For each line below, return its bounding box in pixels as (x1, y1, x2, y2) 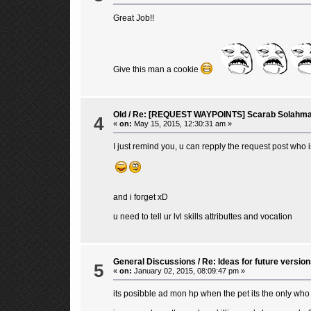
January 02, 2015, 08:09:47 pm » (131, 266, 245, 275)
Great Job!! (112, 12, 154, 23)
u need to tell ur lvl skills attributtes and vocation (112, 211, 292, 221)
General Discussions (112, 256, 196, 267)
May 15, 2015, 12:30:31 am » (131, 119, 232, 128)
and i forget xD (112, 192, 168, 202)
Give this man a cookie (112, 64, 201, 74)
